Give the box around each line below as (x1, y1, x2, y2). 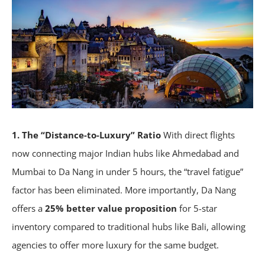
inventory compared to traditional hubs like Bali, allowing (12, 221, 245, 233)
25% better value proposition (45, 202, 177, 215)
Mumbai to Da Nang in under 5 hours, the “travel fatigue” (12, 166, 243, 178)
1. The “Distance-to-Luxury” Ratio (12, 129, 161, 141)
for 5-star (177, 202, 217, 215)
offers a (12, 202, 45, 215)
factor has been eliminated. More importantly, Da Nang (12, 184, 236, 196)
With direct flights (161, 129, 235, 141)
